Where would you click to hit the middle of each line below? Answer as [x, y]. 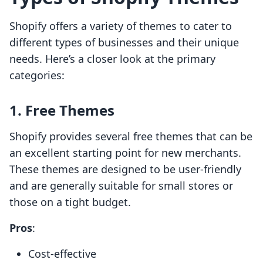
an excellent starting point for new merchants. [125, 153]
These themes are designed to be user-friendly [125, 169]
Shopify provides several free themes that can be [131, 136]
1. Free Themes [62, 110]
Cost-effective [62, 254]
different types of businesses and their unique [124, 43]
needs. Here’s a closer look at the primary [112, 59]
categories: [37, 75]
